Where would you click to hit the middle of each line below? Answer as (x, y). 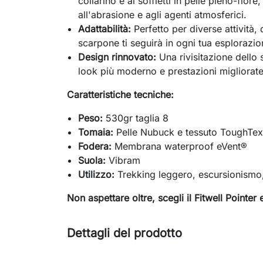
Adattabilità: (105, 29)
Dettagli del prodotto (124, 233)
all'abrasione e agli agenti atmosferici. (163, 15)
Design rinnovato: (117, 57)
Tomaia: (96, 132)
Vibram (123, 161)
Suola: (92, 161)
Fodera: (95, 146)
